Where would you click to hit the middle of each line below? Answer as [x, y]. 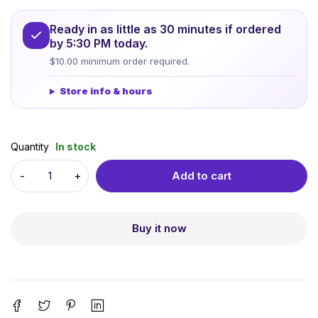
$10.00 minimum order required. [120, 61]
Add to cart [202, 176]
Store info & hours [106, 91]
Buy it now [159, 229]
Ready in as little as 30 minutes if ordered [165, 29]
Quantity [30, 147]
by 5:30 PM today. [99, 44]
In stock [76, 147]
